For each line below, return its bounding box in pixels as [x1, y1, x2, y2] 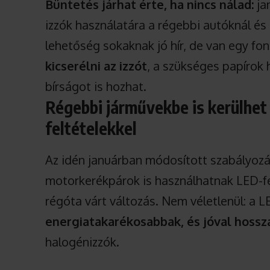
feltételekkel [45, 118, 137, 139]
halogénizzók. [45, 234, 120, 250]
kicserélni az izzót [45, 58, 148, 74]
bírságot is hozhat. [45, 78, 147, 95]
